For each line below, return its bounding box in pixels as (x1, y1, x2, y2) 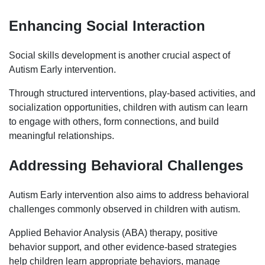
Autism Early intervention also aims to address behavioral (9, 190, 249, 201)
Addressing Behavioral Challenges (9, 157, 243, 174)
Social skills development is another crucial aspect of (9, 50, 230, 61)
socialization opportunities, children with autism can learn (9, 102, 248, 113)
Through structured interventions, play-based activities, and (9, 88, 256, 99)
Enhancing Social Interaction (9, 18, 205, 34)
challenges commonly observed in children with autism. (9, 204, 240, 215)
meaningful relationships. (9, 131, 114, 141)
